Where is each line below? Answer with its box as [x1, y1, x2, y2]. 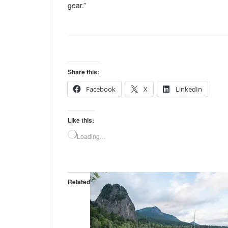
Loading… [77, 132, 106, 141]
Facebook [86, 84, 116, 94]
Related [68, 177, 90, 187]
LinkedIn [176, 84, 202, 94]
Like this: [68, 116, 94, 125]
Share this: [68, 67, 99, 77]
